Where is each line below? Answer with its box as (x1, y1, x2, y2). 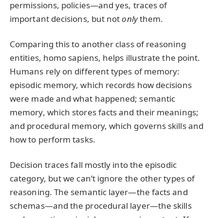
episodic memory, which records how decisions (10, 79, 192, 91)
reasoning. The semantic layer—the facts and (10, 186, 188, 198)
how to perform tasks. (10, 133, 95, 145)
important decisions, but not (10, 13, 122, 24)
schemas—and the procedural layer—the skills (10, 200, 192, 211)
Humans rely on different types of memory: (10, 65, 180, 77)
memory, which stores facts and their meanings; (10, 106, 199, 118)
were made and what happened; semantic (10, 92, 176, 104)
